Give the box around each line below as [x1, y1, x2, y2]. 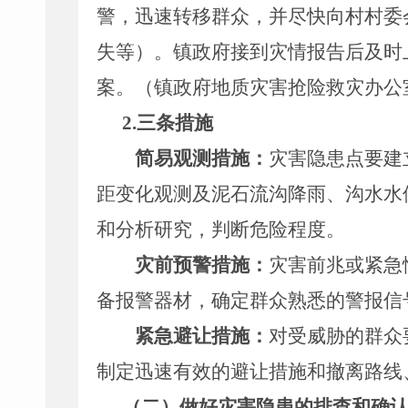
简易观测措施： [135, 148, 269, 169]
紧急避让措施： [135, 325, 269, 347]
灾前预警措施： [135, 254, 269, 276]
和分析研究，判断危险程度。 [97, 219, 345, 240]
